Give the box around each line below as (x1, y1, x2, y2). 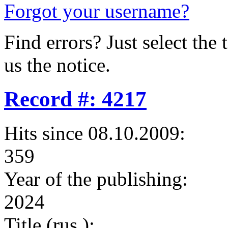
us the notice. (4, 54, 110, 76)
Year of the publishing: (4, 168, 188, 190)
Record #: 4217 (4, 87, 147, 111)
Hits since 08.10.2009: (4, 122, 185, 145)
